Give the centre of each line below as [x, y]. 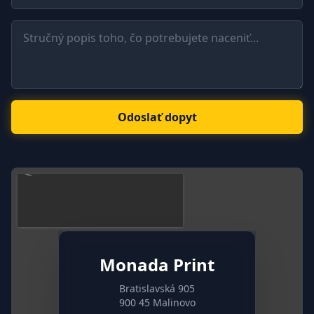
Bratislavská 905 [157, 289]
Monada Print [157, 265]
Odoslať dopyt [157, 117]
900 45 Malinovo [157, 303]
